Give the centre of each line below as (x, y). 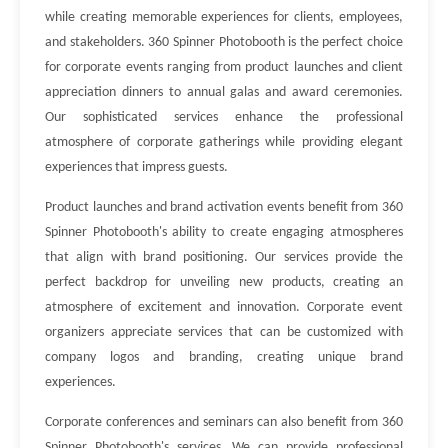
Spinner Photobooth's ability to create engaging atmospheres (224, 232)
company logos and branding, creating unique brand (224, 357)
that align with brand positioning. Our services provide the (224, 257)
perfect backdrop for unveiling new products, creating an (224, 282)
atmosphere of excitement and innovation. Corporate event (224, 307)
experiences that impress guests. (136, 167)
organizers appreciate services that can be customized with (224, 332)
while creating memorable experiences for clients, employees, (224, 17)
